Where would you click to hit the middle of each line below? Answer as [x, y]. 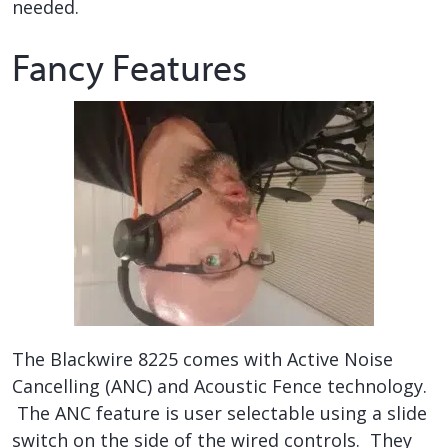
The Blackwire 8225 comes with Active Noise [202, 358]
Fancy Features [129, 67]
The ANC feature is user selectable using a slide [219, 412]
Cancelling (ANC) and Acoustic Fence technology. [219, 385]
